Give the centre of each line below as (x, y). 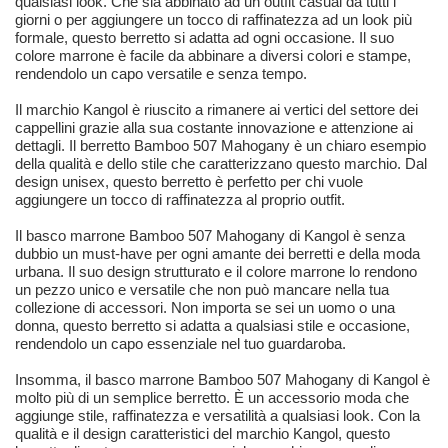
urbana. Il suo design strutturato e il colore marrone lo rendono (216, 272)
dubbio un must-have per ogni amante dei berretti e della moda (217, 254)
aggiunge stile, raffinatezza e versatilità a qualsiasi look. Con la (217, 416)
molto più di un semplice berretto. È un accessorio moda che (212, 398)
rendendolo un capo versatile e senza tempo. (161, 74)
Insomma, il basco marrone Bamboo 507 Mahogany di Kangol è (222, 380)
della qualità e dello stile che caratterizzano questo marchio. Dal (221, 164)
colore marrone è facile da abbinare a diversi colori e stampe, (213, 56)
